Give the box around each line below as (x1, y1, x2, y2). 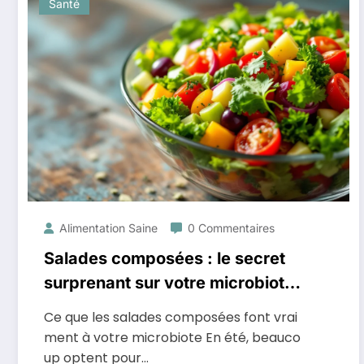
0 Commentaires (188, 221, 275, 235)
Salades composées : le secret (44, 249, 285, 268)
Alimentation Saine (59, 221, 158, 235)
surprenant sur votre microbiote (44, 273, 294, 292)
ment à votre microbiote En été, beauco (44, 328, 301, 347)
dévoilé (44, 297, 102, 317)
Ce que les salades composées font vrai (44, 308, 297, 327)
